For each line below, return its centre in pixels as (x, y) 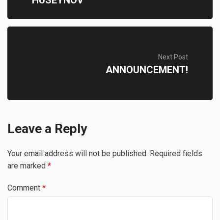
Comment (25, 188)
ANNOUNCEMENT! (147, 69)
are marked (27, 166)
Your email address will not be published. (78, 153)
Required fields (176, 153)
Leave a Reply (47, 129)
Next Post (173, 57)
